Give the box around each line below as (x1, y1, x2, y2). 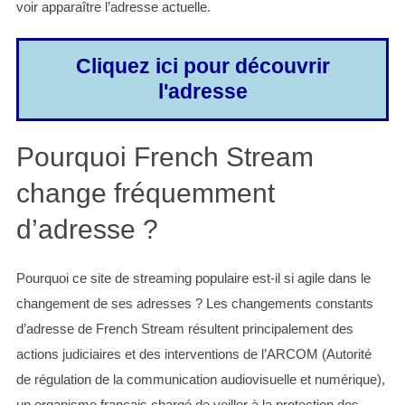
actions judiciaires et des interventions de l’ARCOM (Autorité (15, 346, 372, 363)
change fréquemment (15, 178, 275, 209)
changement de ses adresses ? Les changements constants (15, 296, 373, 312)
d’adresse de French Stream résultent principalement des (15, 321, 353, 337)
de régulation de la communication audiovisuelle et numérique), (15, 372, 385, 388)
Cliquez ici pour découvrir (75, 55, 330, 79)
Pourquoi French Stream (15, 142, 314, 173)
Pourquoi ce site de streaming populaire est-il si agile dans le (15, 270, 371, 287)
